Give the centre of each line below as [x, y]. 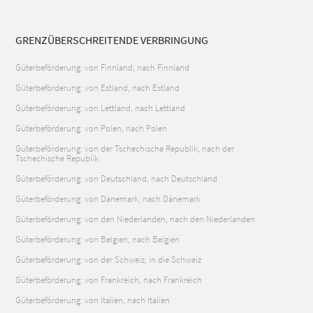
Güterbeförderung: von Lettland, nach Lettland [101, 108]
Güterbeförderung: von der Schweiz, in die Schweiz [109, 260]
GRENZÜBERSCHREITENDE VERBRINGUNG [112, 39]
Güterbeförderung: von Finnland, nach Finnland [103, 68]
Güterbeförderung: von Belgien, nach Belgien [98, 240]
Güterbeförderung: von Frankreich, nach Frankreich [109, 280]
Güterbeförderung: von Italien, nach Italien [93, 300]
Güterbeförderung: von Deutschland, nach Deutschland [117, 179]
